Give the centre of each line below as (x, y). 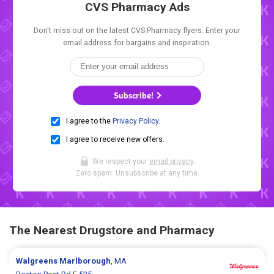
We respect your (120, 162)
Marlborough (85, 261)
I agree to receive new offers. (115, 140)
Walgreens (38, 261)
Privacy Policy (135, 121)
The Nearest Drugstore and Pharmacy (112, 231)
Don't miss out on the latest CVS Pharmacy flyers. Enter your (137, 31)
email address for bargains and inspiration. (137, 43)
